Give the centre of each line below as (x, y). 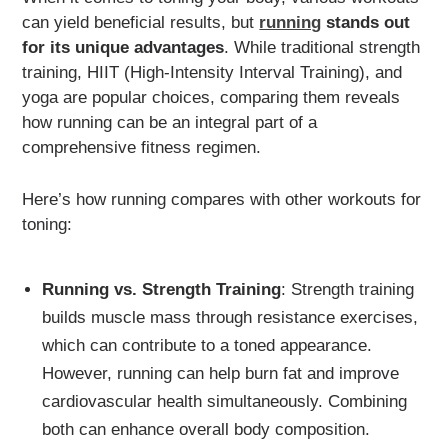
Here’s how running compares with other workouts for (222, 200)
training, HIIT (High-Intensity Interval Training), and (212, 72)
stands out (366, 22)
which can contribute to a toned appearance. (206, 346)
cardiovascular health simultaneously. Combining (224, 402)
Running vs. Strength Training (161, 290)
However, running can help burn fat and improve (220, 374)
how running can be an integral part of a (170, 122)
